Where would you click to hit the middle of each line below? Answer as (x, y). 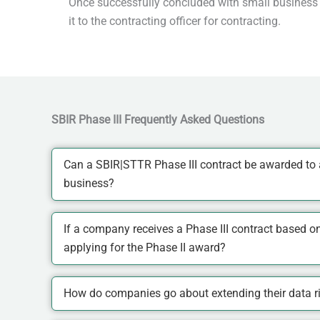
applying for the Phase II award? (145, 247)
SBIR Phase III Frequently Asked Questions (158, 120)
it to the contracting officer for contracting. (175, 21)
